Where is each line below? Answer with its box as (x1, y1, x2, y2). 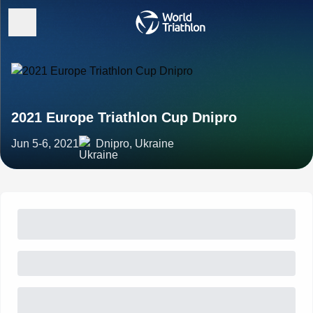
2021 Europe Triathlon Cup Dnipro (11, 110, 237, 125)
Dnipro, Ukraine (96, 138, 174, 150)
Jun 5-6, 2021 (11, 138, 79, 150)
